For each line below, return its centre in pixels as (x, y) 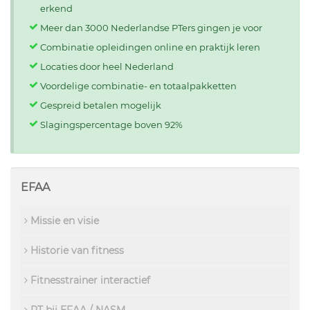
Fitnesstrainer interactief (89, 281)
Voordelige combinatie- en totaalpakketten (138, 85)
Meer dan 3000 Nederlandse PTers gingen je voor (151, 27)
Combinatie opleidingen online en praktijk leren (150, 47)
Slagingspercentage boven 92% (111, 124)
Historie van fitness (76, 251)
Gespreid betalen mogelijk (101, 105)
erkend (56, 8)
